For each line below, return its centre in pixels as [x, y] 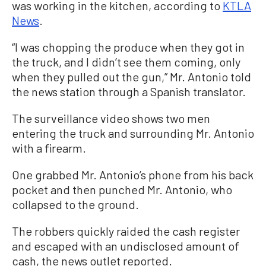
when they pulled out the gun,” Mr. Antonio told [132, 77]
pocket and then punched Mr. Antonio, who [122, 190]
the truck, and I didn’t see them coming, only [126, 62]
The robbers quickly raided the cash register [126, 231]
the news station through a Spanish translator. [129, 92]
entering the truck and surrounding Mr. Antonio [133, 133]
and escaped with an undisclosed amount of [126, 246]
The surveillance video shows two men [111, 118]
